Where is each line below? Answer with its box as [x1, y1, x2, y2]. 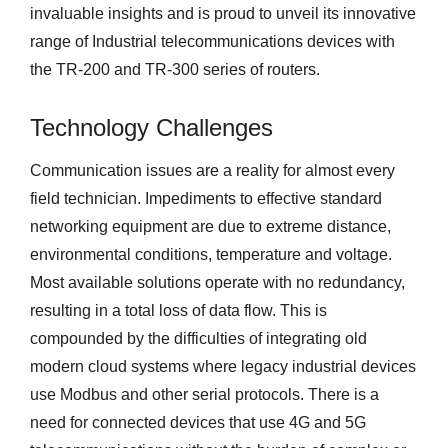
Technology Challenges [30, 113, 273, 141]
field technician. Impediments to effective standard [30, 189, 382, 207]
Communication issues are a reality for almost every [30, 161, 395, 179]
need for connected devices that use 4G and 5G [30, 413, 366, 431]
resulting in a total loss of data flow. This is [30, 301, 327, 319]
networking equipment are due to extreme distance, [30, 217, 391, 235]
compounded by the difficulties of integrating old [30, 329, 367, 347]
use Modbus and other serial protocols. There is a [30, 385, 379, 403]
